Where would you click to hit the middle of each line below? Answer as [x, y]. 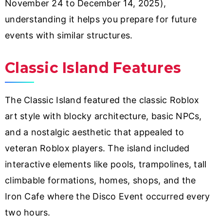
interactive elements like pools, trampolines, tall [106, 164]
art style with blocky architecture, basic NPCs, [103, 116]
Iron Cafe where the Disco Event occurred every [108, 197]
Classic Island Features [93, 68]
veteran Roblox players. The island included [97, 148]
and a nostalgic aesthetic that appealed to [95, 132]
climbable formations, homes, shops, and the [100, 181]
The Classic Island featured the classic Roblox [102, 100]
